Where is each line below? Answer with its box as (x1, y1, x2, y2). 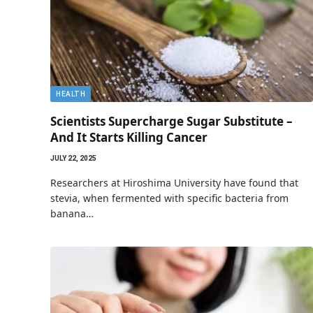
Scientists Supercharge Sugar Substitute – (50, 112, 293, 129)
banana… (50, 206, 94, 220)
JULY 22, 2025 (50, 154, 96, 162)
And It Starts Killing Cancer (50, 129, 208, 145)
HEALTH (56, 89, 85, 98)
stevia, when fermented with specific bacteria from (50, 191, 289, 205)
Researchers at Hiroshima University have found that (50, 175, 298, 189)
